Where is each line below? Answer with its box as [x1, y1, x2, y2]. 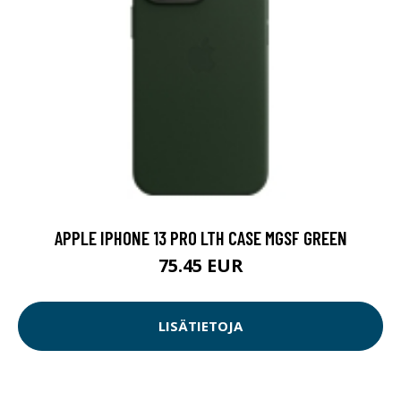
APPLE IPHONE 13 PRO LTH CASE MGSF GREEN [54, 226, 347, 249]
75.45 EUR [158, 252, 243, 277]
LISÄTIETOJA [158, 317, 243, 336]
